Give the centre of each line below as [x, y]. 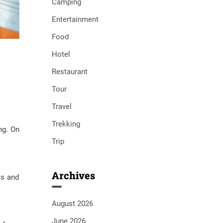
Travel [61, 107]
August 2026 [72, 204]
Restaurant [69, 72]
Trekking [66, 124]
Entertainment [75, 19]
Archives [73, 175]
